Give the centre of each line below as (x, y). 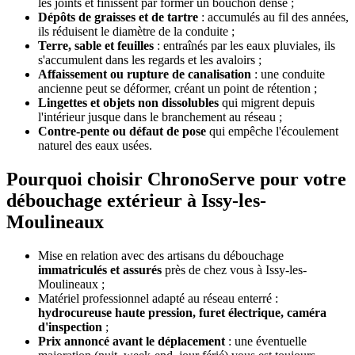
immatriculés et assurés (100, 269)
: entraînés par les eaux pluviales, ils (244, 45)
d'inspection (70, 326)
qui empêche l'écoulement (272, 131)
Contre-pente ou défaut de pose (122, 131)
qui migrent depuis (267, 102)
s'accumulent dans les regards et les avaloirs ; (150, 59)
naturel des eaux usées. (95, 145)
